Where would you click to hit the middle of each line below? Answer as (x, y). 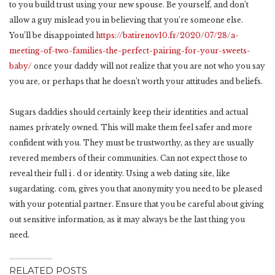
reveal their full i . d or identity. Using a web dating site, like (120, 174)
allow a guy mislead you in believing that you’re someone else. (126, 20)
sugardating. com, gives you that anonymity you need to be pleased (136, 189)
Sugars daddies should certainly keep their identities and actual (129, 112)
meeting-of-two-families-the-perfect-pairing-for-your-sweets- (130, 51)
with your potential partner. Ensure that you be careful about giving (137, 204)
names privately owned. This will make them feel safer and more (131, 128)
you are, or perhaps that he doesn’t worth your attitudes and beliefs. (136, 82)
